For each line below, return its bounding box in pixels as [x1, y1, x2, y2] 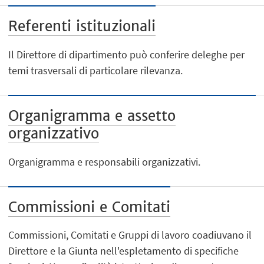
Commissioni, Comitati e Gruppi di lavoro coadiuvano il [8, 228, 252, 242]
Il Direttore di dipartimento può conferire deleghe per [8, 47, 245, 61]
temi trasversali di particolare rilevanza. [8, 63, 183, 77]
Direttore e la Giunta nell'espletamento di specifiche [8, 244, 239, 258]
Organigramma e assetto [8, 106, 176, 125]
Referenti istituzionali [8, 17, 156, 36]
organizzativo [8, 124, 100, 143]
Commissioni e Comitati [8, 197, 171, 216]
